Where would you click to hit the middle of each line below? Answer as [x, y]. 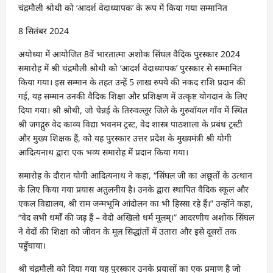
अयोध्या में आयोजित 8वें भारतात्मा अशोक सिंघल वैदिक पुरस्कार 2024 [129, 54]
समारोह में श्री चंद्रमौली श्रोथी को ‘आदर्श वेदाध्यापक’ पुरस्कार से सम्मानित [130, 68]
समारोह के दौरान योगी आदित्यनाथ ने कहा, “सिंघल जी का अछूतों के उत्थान [135, 175]
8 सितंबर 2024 [44, 30]
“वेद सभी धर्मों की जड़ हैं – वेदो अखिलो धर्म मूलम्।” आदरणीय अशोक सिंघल [136, 217]
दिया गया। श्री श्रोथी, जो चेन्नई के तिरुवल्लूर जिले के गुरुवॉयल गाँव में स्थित [133, 110]
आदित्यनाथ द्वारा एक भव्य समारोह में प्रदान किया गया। [103, 152]
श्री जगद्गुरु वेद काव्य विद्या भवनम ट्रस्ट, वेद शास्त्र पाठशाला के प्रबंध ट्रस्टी [130, 124]
